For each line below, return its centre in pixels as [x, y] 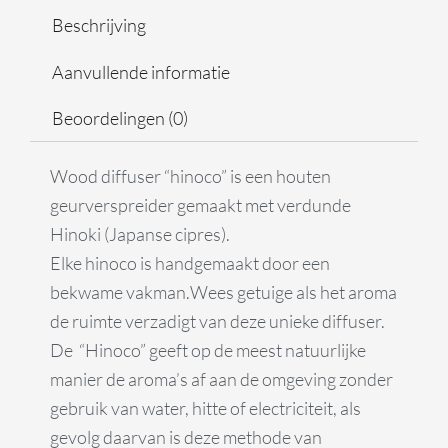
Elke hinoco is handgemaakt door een [190, 262]
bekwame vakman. [120, 291]
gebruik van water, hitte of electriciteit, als [205, 407]
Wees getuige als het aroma [293, 291]
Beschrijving [98, 24]
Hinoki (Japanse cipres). [140, 233]
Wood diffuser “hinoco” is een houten [190, 175]
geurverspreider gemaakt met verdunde [200, 204]
